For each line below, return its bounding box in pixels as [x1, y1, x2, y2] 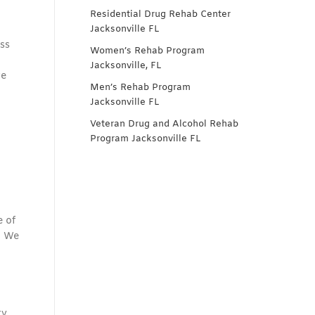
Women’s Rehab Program [90, 45, 205, 57]
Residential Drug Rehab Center [90, 8, 231, 20]
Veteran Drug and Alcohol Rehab [90, 118, 238, 130]
